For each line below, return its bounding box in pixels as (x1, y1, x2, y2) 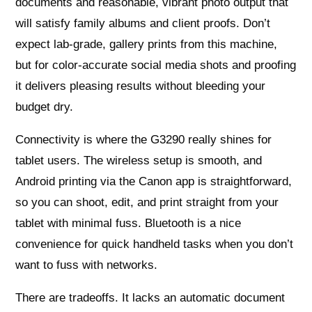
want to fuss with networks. (15, 258, 158, 272)
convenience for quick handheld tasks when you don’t (15, 237, 294, 251)
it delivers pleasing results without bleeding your (15, 79, 266, 93)
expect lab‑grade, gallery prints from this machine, (15, 38, 278, 52)
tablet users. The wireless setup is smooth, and (15, 154, 263, 168)
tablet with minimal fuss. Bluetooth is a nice (15, 217, 242, 231)
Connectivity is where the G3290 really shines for (15, 133, 272, 147)
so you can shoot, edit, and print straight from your (15, 196, 279, 210)
